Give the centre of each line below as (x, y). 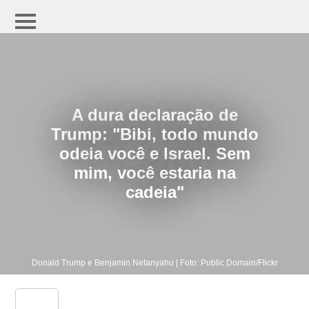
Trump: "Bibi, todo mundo (154, 134)
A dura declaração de (154, 115)
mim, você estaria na (154, 173)
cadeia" (154, 192)
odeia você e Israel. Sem (154, 153)
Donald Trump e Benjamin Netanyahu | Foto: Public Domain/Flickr (154, 263)
